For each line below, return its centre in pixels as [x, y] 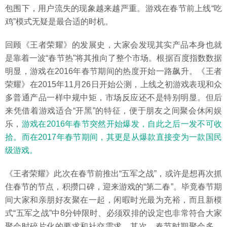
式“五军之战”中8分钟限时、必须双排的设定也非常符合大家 [113, 213]
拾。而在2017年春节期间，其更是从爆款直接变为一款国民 [113, 137]
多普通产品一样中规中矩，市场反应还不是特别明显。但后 [113, 97]
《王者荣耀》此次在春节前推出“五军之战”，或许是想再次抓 [113, 173]
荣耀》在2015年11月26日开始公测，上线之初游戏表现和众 [113, 84]
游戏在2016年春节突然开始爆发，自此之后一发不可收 [122, 124]
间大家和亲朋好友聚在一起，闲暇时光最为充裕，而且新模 [113, 200]
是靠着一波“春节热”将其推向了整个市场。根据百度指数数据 [113, 58]
